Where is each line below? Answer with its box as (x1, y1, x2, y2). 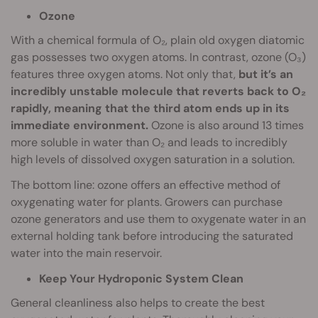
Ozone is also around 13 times (148, 117, 304, 133)
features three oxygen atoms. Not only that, (11, 66, 236, 82)
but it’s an (236, 66, 293, 82)
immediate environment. (11, 117, 148, 133)
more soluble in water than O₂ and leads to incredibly (11, 134, 287, 150)
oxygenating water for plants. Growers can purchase (11, 194, 283, 209)
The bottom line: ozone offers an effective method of (11, 177, 280, 192)
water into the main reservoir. (11, 245, 162, 261)
